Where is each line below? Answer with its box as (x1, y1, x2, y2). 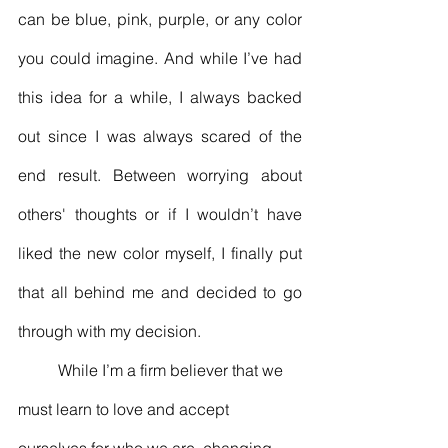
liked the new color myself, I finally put (18, 242, 302, 263)
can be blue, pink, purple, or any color (18, 8, 302, 29)
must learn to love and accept (18, 398, 233, 419)
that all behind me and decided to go (18, 281, 302, 302)
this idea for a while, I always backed (18, 86, 302, 107)
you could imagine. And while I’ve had (18, 47, 302, 68)
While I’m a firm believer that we (18, 359, 58, 380)
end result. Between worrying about (18, 164, 302, 185)
